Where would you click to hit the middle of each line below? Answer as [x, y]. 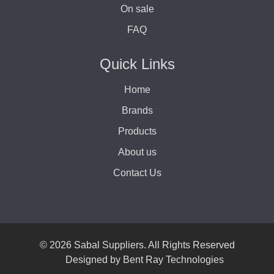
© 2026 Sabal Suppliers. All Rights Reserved [137, 245]
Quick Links [137, 64]
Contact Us [137, 172]
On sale [137, 9]
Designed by [94, 259]
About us [137, 152]
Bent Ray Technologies [173, 259]
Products [137, 131]
